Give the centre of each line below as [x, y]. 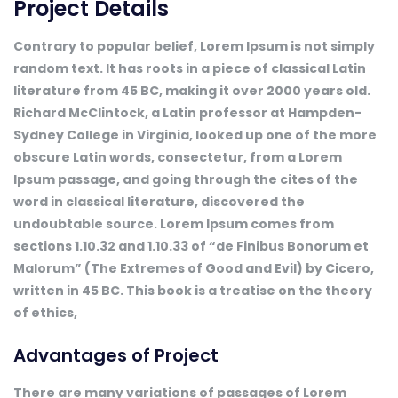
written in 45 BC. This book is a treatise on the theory [193, 291]
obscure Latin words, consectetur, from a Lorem [178, 157]
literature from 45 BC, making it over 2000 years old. [192, 91]
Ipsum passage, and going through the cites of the [186, 179]
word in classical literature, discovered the [159, 202]
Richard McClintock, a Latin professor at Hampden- [187, 113]
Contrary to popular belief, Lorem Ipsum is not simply [194, 46]
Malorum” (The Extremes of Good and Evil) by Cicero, [194, 268]
